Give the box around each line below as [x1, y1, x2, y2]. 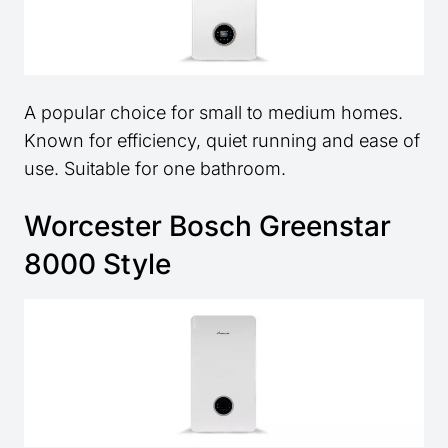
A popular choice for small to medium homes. [24, 102, 403, 124]
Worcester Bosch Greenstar [24, 209, 391, 244]
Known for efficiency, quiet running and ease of [24, 130, 420, 152]
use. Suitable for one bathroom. [24, 158, 286, 180]
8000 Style [24, 247, 171, 282]
